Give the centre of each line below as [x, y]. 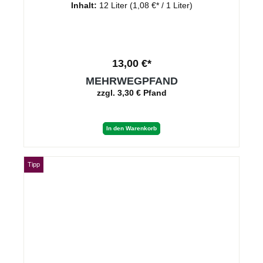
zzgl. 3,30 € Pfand [131, 93]
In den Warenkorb [131, 129]
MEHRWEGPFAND [131, 81]
